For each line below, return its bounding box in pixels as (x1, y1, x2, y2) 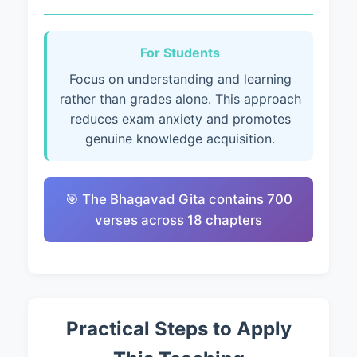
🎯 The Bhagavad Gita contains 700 (65, 191, 292, 207)
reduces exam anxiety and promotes (69, 111, 291, 127)
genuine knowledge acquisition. (85, 131, 275, 147)
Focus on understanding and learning (69, 71, 292, 87)
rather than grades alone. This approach (59, 91, 301, 107)
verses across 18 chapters (95, 212, 262, 228)
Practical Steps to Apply (65, 317, 292, 340)
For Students (140, 45, 220, 61)
